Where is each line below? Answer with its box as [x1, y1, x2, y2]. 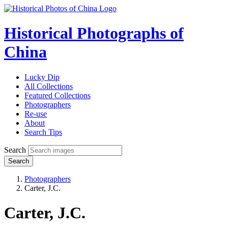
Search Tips [24, 127, 62, 136]
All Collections [24, 81, 73, 91]
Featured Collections [24, 91, 91, 100]
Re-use [24, 109, 47, 118]
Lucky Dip [24, 72, 60, 81]
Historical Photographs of [4, 24, 184, 43]
